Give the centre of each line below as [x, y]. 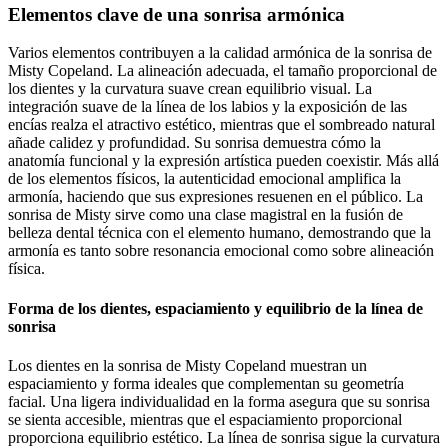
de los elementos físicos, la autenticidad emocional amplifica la [204, 179]
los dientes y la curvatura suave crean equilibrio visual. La [190, 89]
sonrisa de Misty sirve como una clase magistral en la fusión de [205, 215]
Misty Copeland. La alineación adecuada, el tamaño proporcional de [222, 71]
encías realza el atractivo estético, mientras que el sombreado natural [221, 125]
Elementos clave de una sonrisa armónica [176, 14]
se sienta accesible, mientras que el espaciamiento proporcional [205, 419]
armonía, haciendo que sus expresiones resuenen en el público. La [215, 197]
